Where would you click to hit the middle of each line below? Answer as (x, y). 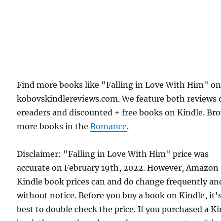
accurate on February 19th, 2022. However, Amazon (118, 167)
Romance (109, 126)
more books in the (54, 126)
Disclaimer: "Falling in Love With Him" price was (113, 154)
